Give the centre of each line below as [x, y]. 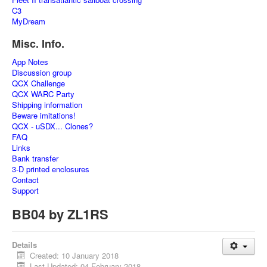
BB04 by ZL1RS [60, 214]
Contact [25, 180]
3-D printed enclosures [51, 169]
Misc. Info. [38, 44]
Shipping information [47, 105]
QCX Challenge [38, 83]
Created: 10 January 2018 [74, 255]
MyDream [29, 21]
